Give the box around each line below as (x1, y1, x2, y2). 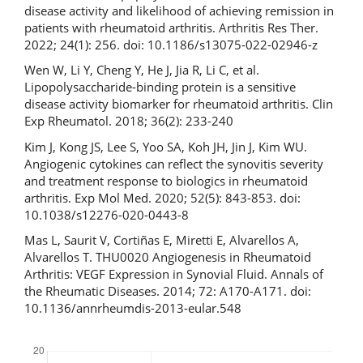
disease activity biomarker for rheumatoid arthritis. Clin (24, 96, 333, 112)
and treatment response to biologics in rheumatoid (24, 172, 308, 189)
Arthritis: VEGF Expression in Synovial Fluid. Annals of (24, 266, 323, 282)
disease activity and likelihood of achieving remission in (24, 2, 334, 19)
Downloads (33, 328, 78, 341)
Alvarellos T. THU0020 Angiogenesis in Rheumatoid (24, 249, 311, 265)
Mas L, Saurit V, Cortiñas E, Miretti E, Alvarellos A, (24, 232, 299, 248)
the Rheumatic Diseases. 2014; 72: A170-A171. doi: (24, 283, 311, 299)
